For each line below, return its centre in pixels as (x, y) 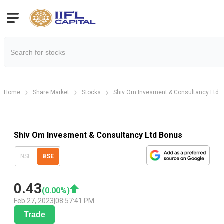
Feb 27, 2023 (34, 201)
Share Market (51, 92)
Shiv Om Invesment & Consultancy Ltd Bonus (98, 135)
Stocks (91, 92)
